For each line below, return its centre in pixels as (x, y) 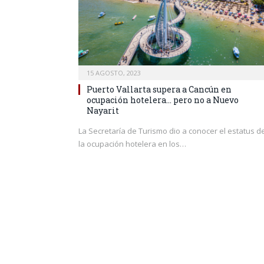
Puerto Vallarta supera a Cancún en (159, 89)
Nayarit (103, 110)
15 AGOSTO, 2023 (114, 72)
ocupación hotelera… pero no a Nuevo (163, 100)
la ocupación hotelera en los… (132, 143)
